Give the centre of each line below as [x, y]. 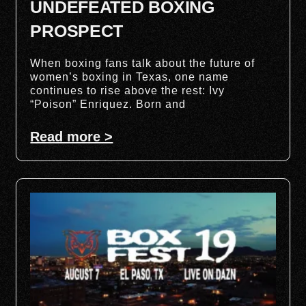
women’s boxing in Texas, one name [130, 76]
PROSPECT [77, 30]
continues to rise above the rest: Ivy [128, 90]
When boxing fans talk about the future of [143, 63]
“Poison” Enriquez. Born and [108, 104]
